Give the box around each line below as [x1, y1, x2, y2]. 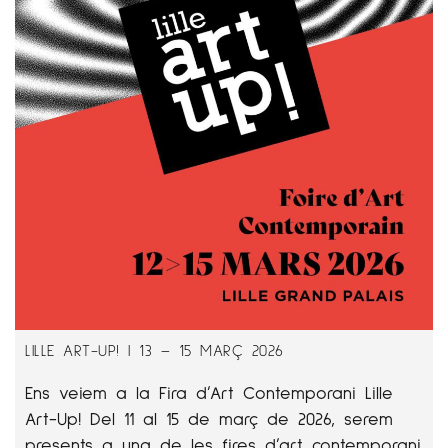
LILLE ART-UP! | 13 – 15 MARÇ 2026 [25, 339, 284, 359]
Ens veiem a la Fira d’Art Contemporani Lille [25, 380, 393, 403]
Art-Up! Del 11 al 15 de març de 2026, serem [25, 406, 393, 429]
